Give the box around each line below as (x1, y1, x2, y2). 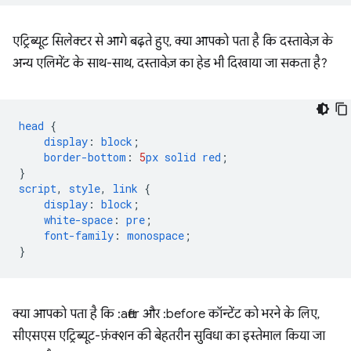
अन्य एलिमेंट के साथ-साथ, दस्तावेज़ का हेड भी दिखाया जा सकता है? (13, 56, 327, 71)
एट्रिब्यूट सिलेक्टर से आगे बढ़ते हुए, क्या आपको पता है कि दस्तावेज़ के (13, 34, 333, 49)
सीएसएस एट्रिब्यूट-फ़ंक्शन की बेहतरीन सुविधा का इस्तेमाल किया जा (13, 328, 325, 344)
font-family (44, 228, 114, 243)
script (19, 181, 56, 196)
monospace (127, 228, 184, 243)
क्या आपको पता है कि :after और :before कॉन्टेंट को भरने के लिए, (13, 306, 320, 322)
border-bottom (44, 150, 126, 165)
